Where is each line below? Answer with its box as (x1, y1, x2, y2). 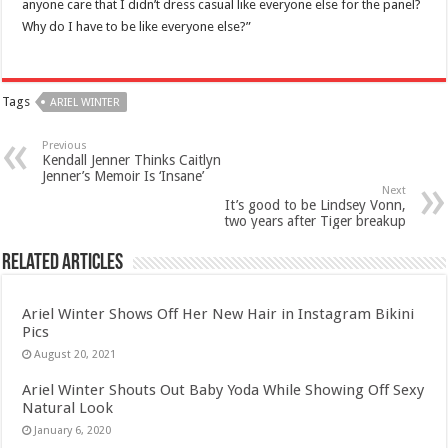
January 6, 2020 (34, 424, 112, 438)
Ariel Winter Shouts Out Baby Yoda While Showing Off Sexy (22, 381, 425, 400)
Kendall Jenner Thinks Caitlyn (42, 152, 222, 169)
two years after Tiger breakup (223, 213, 406, 230)
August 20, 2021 (34, 348, 117, 362)
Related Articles (2, 252, 124, 276)
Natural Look (22, 399, 114, 418)
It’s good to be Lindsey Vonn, (224, 197, 406, 214)
